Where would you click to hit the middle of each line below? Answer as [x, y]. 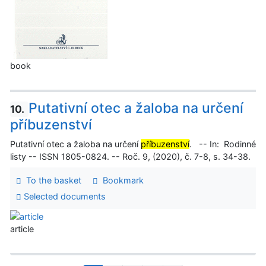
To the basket [51, 180]
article [22, 229]
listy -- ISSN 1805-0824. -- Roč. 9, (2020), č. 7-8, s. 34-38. [132, 156]
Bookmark [121, 180]
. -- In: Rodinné [223, 144]
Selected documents [63, 197]
